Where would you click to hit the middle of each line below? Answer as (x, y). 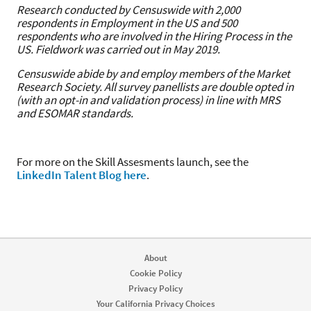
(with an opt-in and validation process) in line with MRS (149, 100)
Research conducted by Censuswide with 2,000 (128, 10)
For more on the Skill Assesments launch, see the (133, 162)
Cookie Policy (155, 273)
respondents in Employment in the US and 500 (127, 23)
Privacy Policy (155, 288)
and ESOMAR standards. (75, 113)
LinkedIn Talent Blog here (82, 175)
